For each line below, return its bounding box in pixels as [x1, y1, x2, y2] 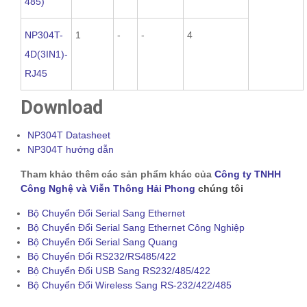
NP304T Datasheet [27, 129, 110, 140]
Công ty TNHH [214, 168, 281, 180]
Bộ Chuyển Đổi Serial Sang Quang [27, 236, 177, 247]
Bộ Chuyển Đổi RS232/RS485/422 [27, 250, 176, 262]
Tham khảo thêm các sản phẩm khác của [21, 168, 214, 180]
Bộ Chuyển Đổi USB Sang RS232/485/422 [27, 265, 210, 276]
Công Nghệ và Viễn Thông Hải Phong [21, 182, 195, 194]
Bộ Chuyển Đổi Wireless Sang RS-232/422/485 [27, 279, 232, 291]
